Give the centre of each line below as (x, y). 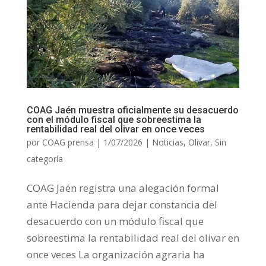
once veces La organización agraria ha (115, 255)
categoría (45, 159)
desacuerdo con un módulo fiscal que (115, 221)
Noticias (167, 142)
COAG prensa (68, 142)
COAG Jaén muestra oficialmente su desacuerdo (132, 110)
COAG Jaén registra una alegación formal (123, 188)
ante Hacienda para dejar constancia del (122, 205)
